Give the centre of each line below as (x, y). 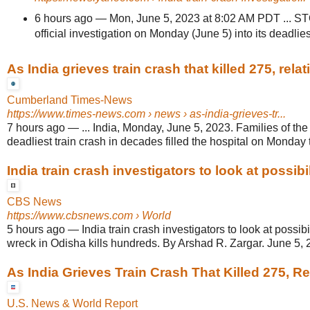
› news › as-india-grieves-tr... (216, 113)
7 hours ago (36, 127)
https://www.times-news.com (76, 113)
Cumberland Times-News (70, 100)
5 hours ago (36, 229)
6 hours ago (63, 18)
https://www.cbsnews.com (70, 215)
